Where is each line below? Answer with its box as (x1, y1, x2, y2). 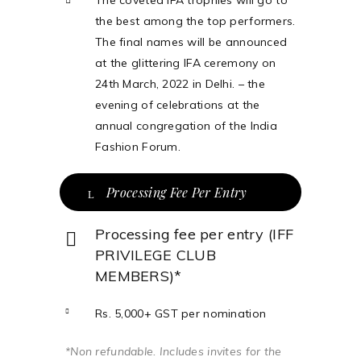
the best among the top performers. (95, 14, 296, 28)
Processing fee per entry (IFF (95, 225, 294, 243)
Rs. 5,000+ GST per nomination (95, 306, 267, 321)
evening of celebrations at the (95, 98, 260, 112)
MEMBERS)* (95, 267, 182, 285)
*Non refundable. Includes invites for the (65, 344, 282, 359)
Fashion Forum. (95, 139, 180, 154)
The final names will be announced (95, 35, 288, 49)
